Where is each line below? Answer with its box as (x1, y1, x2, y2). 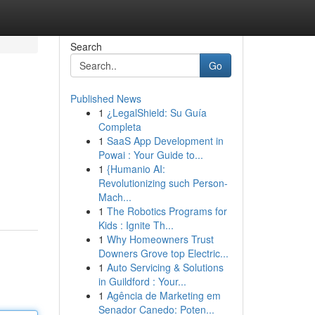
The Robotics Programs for (106, 204, 227, 218)
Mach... (98, 190, 131, 204)
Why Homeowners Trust (106, 232, 214, 246)
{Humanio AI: (106, 162, 165, 176)
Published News (70, 91, 141, 105)
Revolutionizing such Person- (98, 176, 228, 190)
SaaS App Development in (106, 134, 224, 148)
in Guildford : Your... (98, 274, 186, 288)
